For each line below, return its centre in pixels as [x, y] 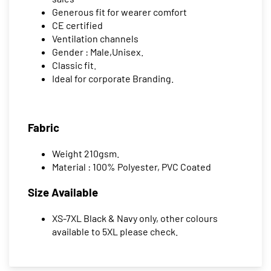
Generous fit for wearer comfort [119, 12]
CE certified [77, 25]
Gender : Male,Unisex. [98, 52]
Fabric [44, 127]
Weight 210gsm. [86, 153]
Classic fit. [74, 65]
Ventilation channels [95, 39]
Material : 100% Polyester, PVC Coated [132, 166]
